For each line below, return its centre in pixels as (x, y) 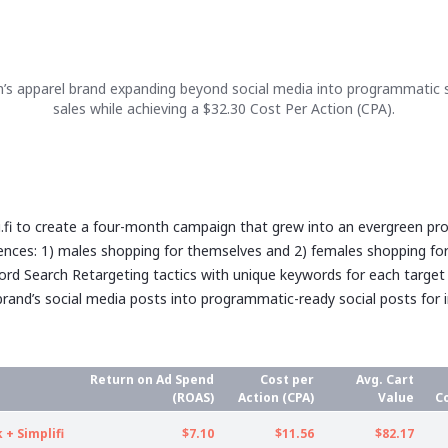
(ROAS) (193, 398)
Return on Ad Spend (152, 380)
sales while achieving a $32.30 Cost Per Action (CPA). (224, 109)
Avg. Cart (385, 380)
